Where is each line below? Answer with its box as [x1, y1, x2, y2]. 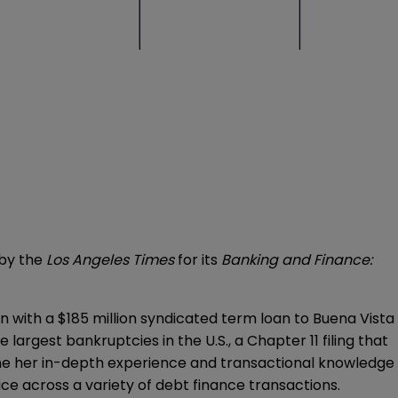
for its [178, 250, 218, 271]
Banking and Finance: [218, 250, 372, 271]
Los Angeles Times [46, 250, 178, 271]
